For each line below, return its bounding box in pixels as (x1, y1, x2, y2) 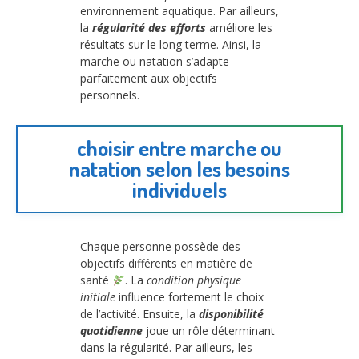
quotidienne (80, 323, 143, 339)
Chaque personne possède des (80, 239, 240, 255)
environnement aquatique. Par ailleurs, (80, 2, 279, 18)
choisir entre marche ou (77, 134, 282, 161)
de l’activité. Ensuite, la (80, 306, 199, 322)
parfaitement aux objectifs (80, 70, 217, 86)
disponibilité (199, 306, 264, 322)
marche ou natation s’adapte (80, 53, 229, 69)
